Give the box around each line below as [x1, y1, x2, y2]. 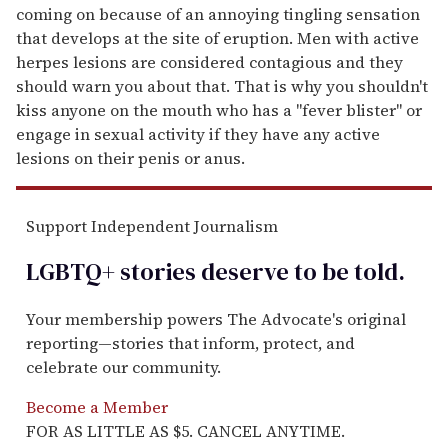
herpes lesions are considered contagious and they [16, 50, 403, 73]
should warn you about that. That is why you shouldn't [16, 74, 428, 97]
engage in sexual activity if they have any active [16, 122, 380, 145]
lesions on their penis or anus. [16, 146, 245, 169]
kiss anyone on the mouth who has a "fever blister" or [16, 98, 422, 121]
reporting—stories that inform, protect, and [26, 332, 355, 355]
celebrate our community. [26, 356, 221, 379]
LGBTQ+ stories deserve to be [26, 255, 349, 289]
